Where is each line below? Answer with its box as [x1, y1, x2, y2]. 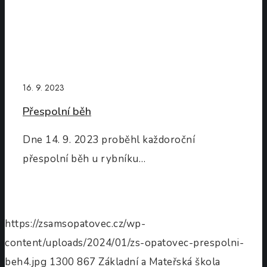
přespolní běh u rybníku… [23, 152, 145, 166]
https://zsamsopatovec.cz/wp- [5, 217, 145, 231]
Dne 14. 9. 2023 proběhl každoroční [23, 133, 195, 147]
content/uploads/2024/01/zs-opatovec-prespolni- [5, 236, 244, 250]
